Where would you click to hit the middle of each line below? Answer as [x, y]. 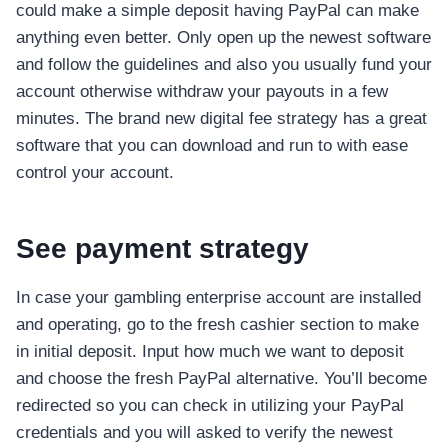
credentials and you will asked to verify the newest [204, 433]
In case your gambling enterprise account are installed [218, 298]
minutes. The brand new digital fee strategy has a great [221, 119]
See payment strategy [162, 249]
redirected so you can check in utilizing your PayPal [210, 406]
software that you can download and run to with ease [212, 146]
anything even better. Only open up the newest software [223, 38]
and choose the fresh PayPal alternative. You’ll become [221, 379]
